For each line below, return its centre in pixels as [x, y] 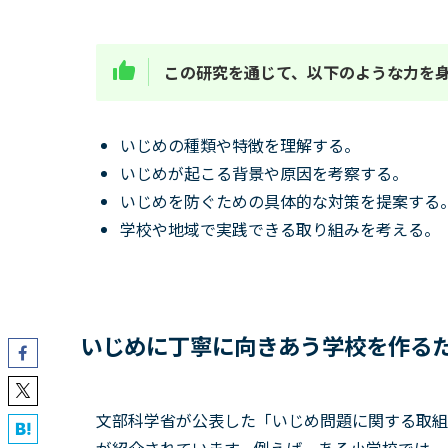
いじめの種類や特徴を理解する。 [240, 144]
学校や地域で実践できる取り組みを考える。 [280, 228]
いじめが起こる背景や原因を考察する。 [264, 172]
